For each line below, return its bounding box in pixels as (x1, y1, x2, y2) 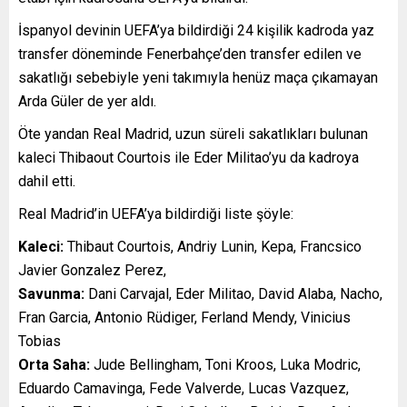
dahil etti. (18, 172, 75, 190)
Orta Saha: (18, 355, 90, 373)
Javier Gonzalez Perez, (18, 261, 166, 279)
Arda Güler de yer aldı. (18, 92, 156, 110)
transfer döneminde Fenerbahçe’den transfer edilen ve (18, 45, 362, 63)
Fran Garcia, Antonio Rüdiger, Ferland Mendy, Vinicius (18, 308, 351, 326)
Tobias (18, 332, 61, 350)
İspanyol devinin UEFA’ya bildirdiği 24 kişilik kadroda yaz (18, 21, 374, 39)
